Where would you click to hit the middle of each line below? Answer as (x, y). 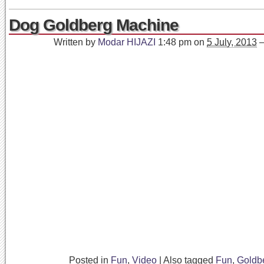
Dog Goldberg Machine (94, 25)
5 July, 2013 (232, 42)
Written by (76, 42)
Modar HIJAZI (127, 42)
